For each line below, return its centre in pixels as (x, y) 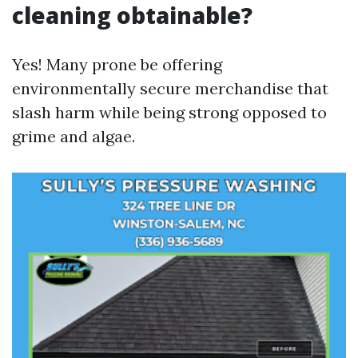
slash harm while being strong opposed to (169, 112)
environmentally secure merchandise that (170, 88)
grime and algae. (74, 136)
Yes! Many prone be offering (117, 64)
